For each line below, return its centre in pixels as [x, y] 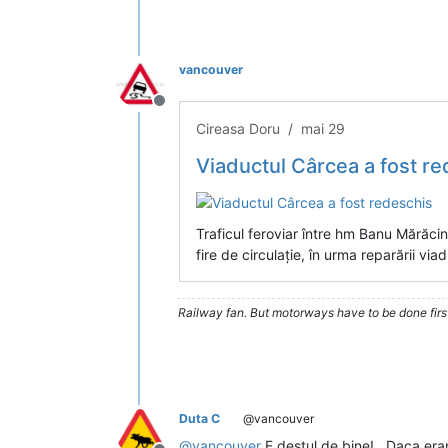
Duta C [199, 419]
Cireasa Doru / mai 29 [270, 128]
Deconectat [202, 110]
